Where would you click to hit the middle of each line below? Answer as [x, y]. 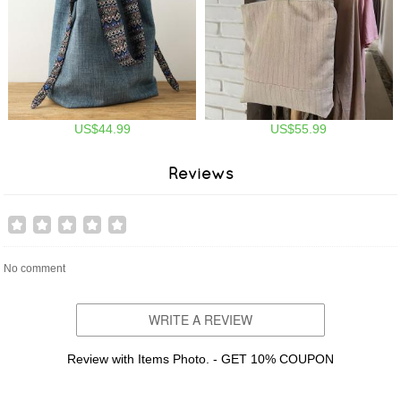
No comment [35, 268]
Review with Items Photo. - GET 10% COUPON [200, 358]
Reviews [200, 173]
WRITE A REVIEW [200, 319]
